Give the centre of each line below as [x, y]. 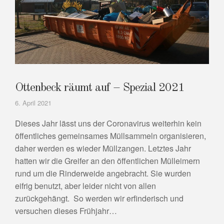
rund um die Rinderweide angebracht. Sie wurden [103, 173]
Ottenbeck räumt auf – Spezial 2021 [100, 88]
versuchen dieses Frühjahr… [66, 211]
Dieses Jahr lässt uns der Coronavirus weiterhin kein [108, 123]
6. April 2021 [33, 103]
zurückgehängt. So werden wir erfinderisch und [99, 198]
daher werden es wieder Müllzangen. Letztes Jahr [103, 148]
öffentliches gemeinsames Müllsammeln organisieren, [110, 136]
